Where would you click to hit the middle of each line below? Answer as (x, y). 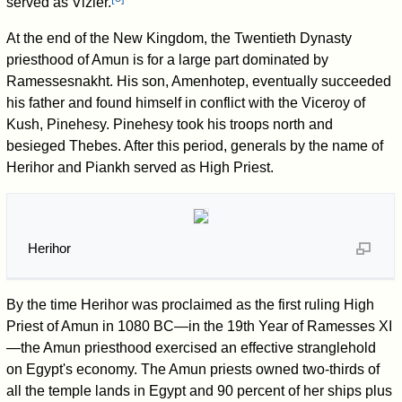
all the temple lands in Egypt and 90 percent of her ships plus (200, 391)
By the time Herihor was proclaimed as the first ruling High (191, 305)
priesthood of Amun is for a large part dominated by (168, 60)
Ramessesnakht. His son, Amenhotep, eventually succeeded (199, 82)
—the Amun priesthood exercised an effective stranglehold (192, 348)
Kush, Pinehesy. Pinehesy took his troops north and (170, 125)
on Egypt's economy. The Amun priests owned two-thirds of (193, 370)
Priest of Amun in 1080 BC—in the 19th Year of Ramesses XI (200, 327)
